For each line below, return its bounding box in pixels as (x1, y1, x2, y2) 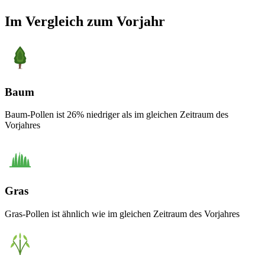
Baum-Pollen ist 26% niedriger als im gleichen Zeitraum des (5, 109, 228, 120)
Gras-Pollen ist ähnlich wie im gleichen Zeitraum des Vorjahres (5, 208, 240, 219)
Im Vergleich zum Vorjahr (5, 13, 165, 29)
